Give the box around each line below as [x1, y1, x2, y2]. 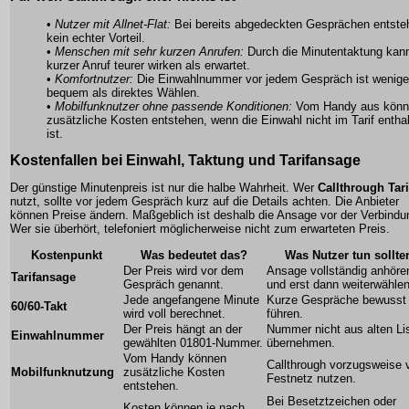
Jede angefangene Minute [123, 293, 259, 308]
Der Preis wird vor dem [123, 264, 244, 278]
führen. [267, 307, 303, 321]
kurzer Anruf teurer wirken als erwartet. [47, 58, 250, 73]
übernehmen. [267, 336, 335, 351]
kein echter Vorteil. [47, 31, 145, 46]
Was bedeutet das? [141, 248, 247, 263]
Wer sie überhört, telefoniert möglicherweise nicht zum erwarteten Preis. [10, 222, 390, 236]
